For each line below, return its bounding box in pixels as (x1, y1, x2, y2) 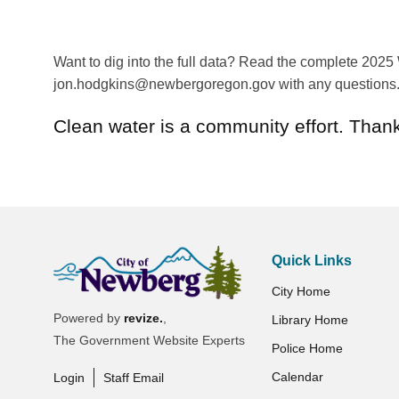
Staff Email (103, 370, 164, 386)
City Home (271, 284, 330, 298)
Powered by (53, 311, 124, 326)
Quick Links (271, 253, 352, 268)
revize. (124, 311, 163, 326)
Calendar (271, 370, 323, 384)
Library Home (271, 313, 348, 327)
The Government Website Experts (53, 333, 245, 348)
